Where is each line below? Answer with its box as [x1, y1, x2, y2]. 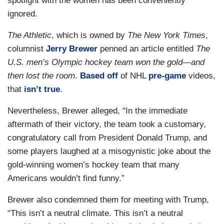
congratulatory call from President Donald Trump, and [7, 133, 207, 143]
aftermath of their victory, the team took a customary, [7, 119, 206, 129]
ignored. [7, 9, 37, 19]
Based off [80, 71, 118, 81]
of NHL [118, 71, 148, 81]
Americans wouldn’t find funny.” [7, 173, 124, 183]
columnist [7, 44, 46, 54]
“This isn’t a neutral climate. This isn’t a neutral [7, 208, 183, 218]
